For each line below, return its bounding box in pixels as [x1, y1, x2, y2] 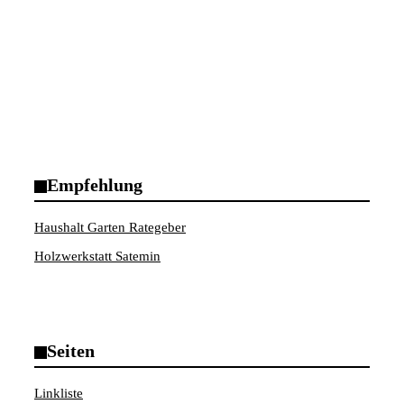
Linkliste [34, 385, 83, 400]
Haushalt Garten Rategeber [34, 219, 186, 234]
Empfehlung [47, 174, 142, 195]
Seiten [47, 340, 95, 361]
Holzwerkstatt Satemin [34, 248, 161, 263]
